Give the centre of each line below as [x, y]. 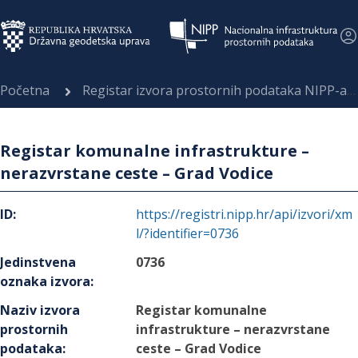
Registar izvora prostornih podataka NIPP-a [215, 90]
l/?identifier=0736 [188, 233]
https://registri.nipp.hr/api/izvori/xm [245, 214]
